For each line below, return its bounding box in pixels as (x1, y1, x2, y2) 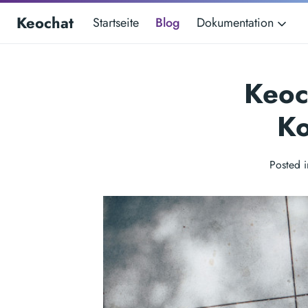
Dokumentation (197, 14, 277, 32)
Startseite (93, 14, 139, 32)
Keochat (16, 12, 74, 34)
